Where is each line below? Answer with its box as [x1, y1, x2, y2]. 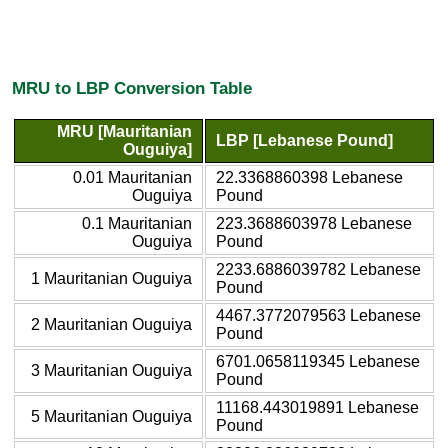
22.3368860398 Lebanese [216, 168, 403, 186]
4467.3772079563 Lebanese [216, 306, 421, 324]
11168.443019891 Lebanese [216, 398, 419, 416]
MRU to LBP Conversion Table [12, 78, 252, 99]
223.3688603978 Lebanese [216, 214, 412, 232]
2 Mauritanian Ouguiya [31, 315, 192, 333]
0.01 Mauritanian [73, 168, 192, 186]
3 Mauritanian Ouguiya [31, 361, 192, 379]
